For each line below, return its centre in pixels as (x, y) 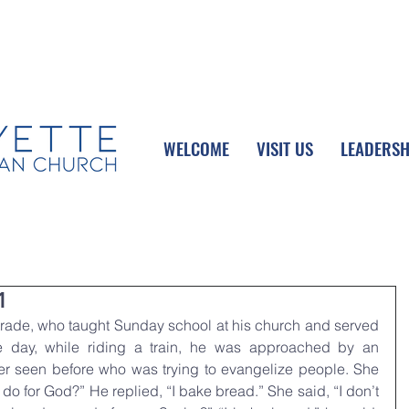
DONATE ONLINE (330, 30)
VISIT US (285, 148)
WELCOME (196, 148)
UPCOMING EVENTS (103, 30)
